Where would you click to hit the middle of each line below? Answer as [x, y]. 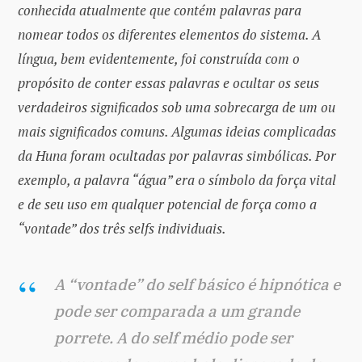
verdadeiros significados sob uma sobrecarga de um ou [177, 107]
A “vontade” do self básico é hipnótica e [197, 284]
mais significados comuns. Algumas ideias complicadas [177, 131]
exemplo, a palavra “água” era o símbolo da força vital [177, 179]
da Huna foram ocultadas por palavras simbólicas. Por [177, 155]
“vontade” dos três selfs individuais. [122, 228]
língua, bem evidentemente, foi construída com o [159, 58]
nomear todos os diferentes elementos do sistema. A [169, 34]
